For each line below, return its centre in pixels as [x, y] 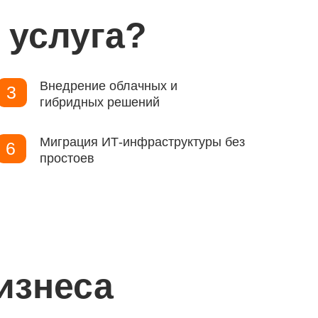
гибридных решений [100, 102]
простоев [67, 158]
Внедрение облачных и [109, 86]
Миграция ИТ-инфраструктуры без [142, 142]
